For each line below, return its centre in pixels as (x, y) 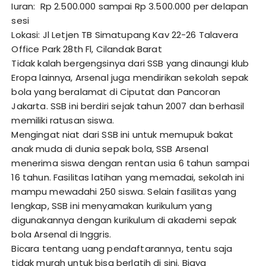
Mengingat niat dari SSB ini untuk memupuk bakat (123, 135)
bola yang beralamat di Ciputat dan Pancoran (116, 92)
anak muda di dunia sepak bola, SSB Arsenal (110, 149)
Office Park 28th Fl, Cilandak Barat (87, 49)
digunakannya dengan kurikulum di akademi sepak (124, 220)
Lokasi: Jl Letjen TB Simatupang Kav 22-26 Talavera (125, 35)
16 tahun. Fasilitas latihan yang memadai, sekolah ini (128, 178)
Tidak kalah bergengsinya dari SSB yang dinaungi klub (130, 64)
